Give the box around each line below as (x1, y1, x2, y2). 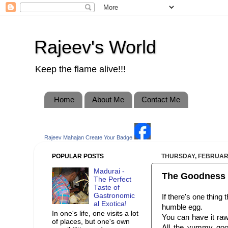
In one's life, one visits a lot (52, 209, 138, 217)
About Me (92, 95, 124, 104)
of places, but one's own (52, 217, 130, 225)
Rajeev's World (34, 37, 156, 58)
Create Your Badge (85, 134, 132, 140)
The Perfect (94, 176, 132, 184)
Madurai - (94, 167, 125, 176)
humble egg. (162, 203, 203, 211)
